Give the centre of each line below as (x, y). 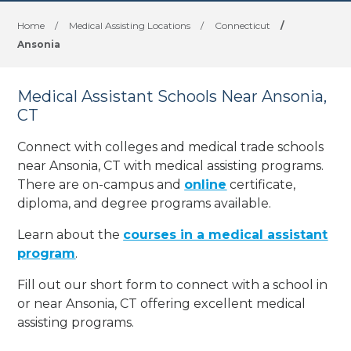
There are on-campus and (101, 184)
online (206, 184)
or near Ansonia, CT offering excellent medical (162, 303)
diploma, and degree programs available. (145, 203)
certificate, (261, 184)
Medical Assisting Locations (130, 25)
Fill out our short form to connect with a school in (173, 284)
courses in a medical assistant (226, 234)
